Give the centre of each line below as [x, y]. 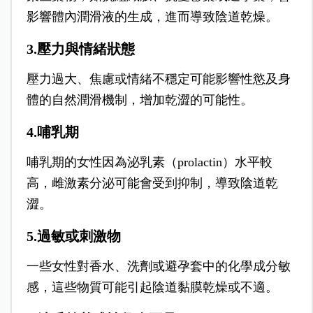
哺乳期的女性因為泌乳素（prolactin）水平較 [149, 162]
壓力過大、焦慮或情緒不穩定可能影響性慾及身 [158, 79]
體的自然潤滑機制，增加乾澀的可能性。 [139, 100]
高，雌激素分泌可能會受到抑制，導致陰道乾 [152, 183]
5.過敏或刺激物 [73, 236]
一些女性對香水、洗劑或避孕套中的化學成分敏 [158, 267]
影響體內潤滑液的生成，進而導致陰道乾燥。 [152, 17]
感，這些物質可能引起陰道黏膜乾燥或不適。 [152, 287]
